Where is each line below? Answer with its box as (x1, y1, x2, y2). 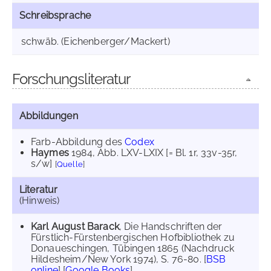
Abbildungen (19, 110, 78, 122)
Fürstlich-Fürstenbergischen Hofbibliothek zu (31, 232, 235, 243)
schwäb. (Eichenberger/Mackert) (21, 36, 170, 47)
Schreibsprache (19, 10, 91, 21)
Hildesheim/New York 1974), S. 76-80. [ (31, 253, 207, 265)
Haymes (31, 147, 69, 158)
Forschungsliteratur (12, 70, 130, 88)
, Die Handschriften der (119, 221, 223, 232)
